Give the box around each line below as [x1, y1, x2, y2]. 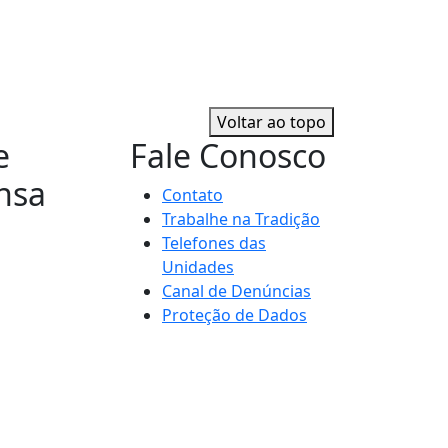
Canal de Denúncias [162, 280, 311, 303]
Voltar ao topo [217, 111, 326, 134]
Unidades [162, 256, 234, 279]
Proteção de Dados [162, 304, 307, 327]
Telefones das [162, 232, 266, 255]
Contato [162, 184, 223, 207]
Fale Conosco [130, 134, 326, 178]
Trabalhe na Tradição [162, 208, 320, 231]
